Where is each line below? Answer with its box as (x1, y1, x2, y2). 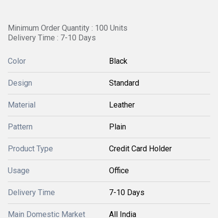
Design (8, 78, 32, 88)
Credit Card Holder (109, 144, 172, 153)
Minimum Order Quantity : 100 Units (8, 23, 127, 33)
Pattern (8, 122, 33, 131)
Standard (109, 78, 139, 88)
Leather (109, 100, 135, 109)
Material (8, 100, 36, 109)
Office (109, 166, 129, 175)
